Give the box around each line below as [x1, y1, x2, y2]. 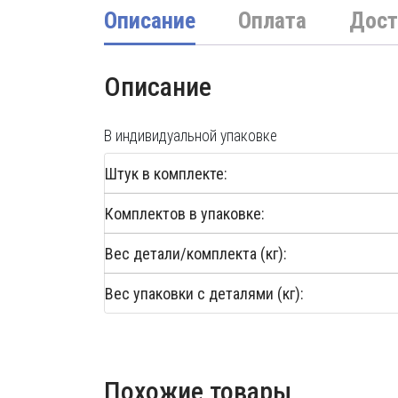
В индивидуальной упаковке [104, 127, 277, 146]
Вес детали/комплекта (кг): [105, 243, 287, 263]
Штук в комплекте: [105, 163, 227, 183]
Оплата [238, 7, 306, 34]
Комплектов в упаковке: [105, 203, 265, 223]
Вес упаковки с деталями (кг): [105, 283, 304, 303]
